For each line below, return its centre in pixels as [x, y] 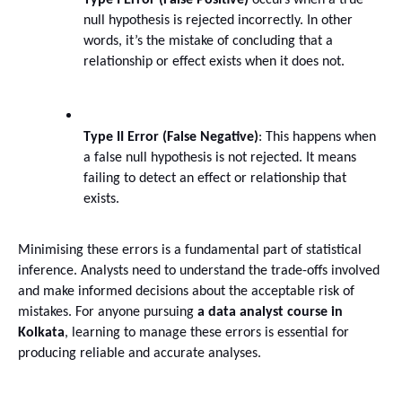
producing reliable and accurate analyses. [140, 354]
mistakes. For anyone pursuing [108, 313]
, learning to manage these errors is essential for [207, 333]
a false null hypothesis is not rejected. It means [220, 158]
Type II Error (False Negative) [171, 138]
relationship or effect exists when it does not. [214, 62]
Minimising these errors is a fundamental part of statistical [190, 251]
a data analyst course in [270, 313]
